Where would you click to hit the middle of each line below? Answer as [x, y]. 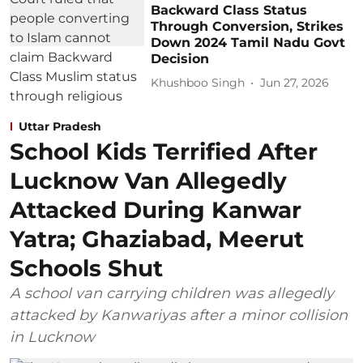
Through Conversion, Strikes [248, 26]
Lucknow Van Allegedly [148, 180]
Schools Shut [86, 268]
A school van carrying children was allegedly [172, 293]
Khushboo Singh [198, 83]
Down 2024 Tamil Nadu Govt [248, 42]
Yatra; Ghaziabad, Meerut [157, 239]
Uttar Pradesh [60, 126]
